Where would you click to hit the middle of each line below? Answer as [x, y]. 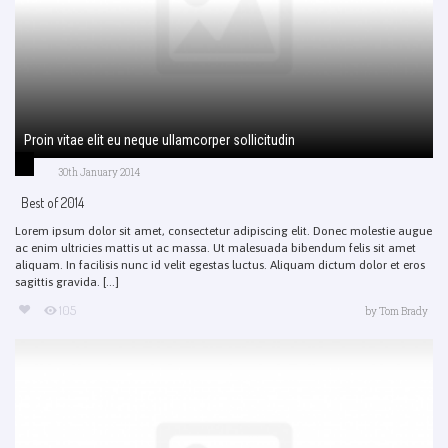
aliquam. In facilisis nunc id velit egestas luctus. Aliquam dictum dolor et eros [220, 264]
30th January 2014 [99, 172]
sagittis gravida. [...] [67, 281]
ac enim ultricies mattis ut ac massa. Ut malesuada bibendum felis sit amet [215, 247]
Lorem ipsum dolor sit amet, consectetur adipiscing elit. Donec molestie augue [223, 230]
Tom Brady [403, 311]
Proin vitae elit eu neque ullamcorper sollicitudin [159, 139]
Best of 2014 [52, 202]
